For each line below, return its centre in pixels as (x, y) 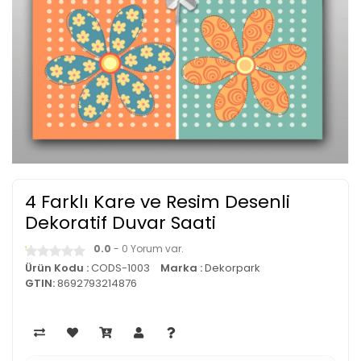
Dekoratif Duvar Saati (120, 223)
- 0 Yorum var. (147, 249)
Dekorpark (232, 268)
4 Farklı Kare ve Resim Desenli (158, 202)
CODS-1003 (120, 268)
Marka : (183, 268)
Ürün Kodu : (57, 268)
